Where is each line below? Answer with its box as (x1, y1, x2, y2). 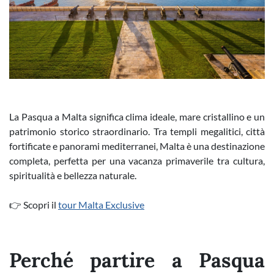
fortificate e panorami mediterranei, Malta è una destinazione (9, 140, 265, 152)
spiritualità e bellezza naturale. (9, 169, 136, 181)
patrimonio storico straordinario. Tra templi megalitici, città (9, 125, 265, 137)
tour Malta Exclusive (58, 199, 144, 210)
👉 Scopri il (9, 199, 58, 210)
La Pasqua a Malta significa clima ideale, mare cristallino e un (9, 111, 265, 122)
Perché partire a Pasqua (9, 248, 265, 273)
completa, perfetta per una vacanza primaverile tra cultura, (9, 155, 265, 166)
